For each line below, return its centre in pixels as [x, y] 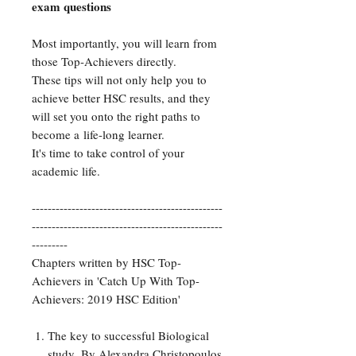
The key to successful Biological [128, 336]
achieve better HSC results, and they [121, 98]
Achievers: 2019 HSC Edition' [106, 299]
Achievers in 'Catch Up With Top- [116, 281]
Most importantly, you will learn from [124, 43]
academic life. [66, 171]
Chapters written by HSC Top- [106, 263]
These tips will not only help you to [119, 80]
